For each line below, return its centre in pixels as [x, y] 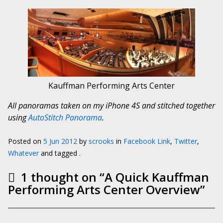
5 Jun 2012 [60, 141]
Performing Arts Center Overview [104, 189]
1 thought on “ [61, 177]
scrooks [101, 141]
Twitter [186, 141]
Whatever [23, 153]
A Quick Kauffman [157, 177]
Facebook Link [147, 141]
